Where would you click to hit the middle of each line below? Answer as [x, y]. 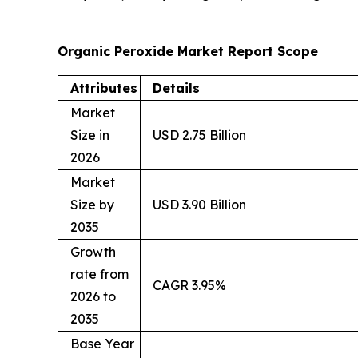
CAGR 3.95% [189, 285]
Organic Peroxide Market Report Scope [188, 51]
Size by [92, 204]
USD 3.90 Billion [199, 204]
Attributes [104, 88]
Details [176, 88]
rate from [99, 274]
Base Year [102, 343]
